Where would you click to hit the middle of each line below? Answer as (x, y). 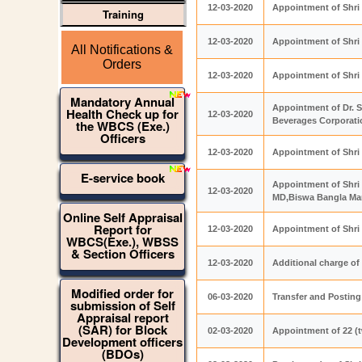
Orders (122, 64)
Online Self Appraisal (122, 217)
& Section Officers (122, 254)
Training (123, 14)
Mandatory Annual (122, 102)
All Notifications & (122, 50)
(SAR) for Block (122, 330)
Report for (122, 229)
